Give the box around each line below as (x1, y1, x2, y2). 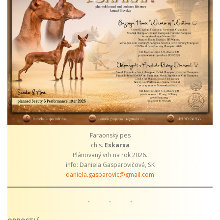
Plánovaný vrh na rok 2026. (73, 150, 147, 159)
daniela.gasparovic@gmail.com (66, 170, 154, 179)
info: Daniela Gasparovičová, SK (65, 160, 155, 169)
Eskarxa (104, 140, 130, 149)
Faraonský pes (89, 131, 131, 139)
